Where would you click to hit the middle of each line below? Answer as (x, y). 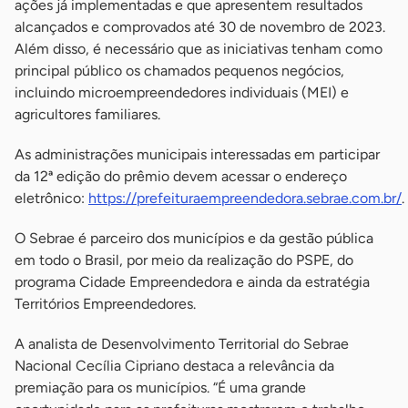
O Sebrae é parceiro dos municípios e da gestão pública (194, 239)
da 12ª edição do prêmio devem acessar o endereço (181, 177)
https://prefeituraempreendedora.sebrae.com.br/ (245, 199)
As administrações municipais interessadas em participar (197, 155)
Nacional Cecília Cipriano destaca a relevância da (174, 366)
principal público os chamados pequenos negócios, (179, 71)
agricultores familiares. (87, 115)
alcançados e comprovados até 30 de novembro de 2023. (200, 27)
